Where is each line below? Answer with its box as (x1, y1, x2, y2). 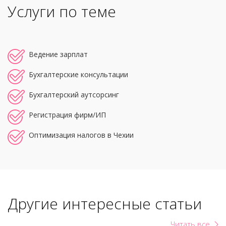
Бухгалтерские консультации (29, 69, 128, 79)
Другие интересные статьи (8, 193, 202, 214)
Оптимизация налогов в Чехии (29, 130, 134, 140)
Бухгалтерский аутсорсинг (29, 89, 119, 99)
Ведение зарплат (29, 49, 88, 59)
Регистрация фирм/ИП (29, 109, 106, 120)
